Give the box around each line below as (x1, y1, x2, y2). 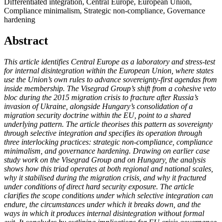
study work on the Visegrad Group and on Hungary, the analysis (4, 156, 206, 165)
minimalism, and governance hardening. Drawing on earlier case (4, 147, 210, 156)
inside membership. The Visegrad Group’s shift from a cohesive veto (4, 84, 216, 93)
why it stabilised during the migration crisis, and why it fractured (4, 173, 206, 182)
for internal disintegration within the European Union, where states (4, 66, 214, 75)
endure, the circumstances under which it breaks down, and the (4, 200, 201, 209)
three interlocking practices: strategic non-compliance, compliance (4, 138, 213, 147)
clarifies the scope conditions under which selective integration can (4, 191, 213, 200)
